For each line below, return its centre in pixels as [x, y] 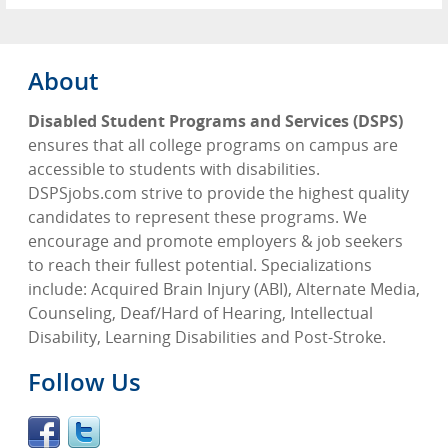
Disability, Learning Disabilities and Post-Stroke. [207, 337]
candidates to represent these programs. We [197, 217]
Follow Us [84, 381]
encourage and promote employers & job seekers [215, 241]
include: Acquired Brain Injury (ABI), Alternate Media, [224, 289]
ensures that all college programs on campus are [213, 145]
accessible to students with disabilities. [174, 169]
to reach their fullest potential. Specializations [200, 265]
